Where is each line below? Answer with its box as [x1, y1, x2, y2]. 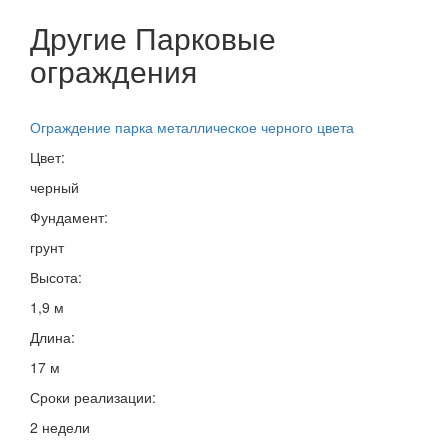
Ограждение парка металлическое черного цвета [30, 116, 354, 137]
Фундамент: [30, 206, 108, 227]
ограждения [30, 48, 197, 92]
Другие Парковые [30, 15, 276, 59]
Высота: [30, 266, 82, 287]
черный [30, 176, 79, 197]
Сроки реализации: [30, 386, 156, 407]
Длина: [30, 326, 75, 347]
